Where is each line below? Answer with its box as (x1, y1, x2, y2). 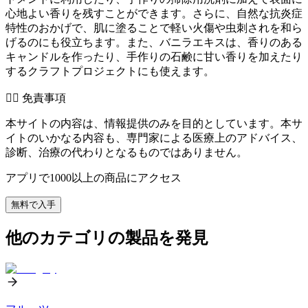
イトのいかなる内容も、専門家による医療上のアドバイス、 (5, 131, 302, 144)
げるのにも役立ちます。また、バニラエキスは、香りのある (5, 36, 302, 48)
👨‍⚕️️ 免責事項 (5, 91, 66, 104)
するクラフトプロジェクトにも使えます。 (5, 65, 214, 77)
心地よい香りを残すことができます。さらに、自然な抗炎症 (5, 7, 302, 19)
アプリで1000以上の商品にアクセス (5, 171, 181, 184)
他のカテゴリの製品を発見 (5, 228, 208, 247)
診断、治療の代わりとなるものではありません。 (5, 146, 247, 158)
